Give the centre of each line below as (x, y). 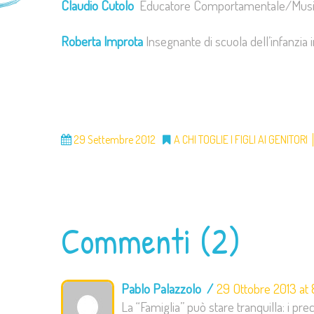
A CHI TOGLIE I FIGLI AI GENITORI (241, 139)
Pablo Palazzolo (161, 288)
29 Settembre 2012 (114, 139)
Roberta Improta (102, 41)
